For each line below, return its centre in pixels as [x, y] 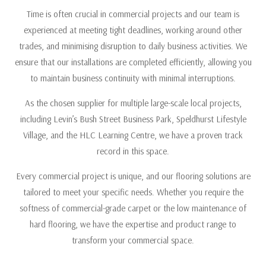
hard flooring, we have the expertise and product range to [133, 224]
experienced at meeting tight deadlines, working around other [133, 30]
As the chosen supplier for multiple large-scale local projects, [133, 103]
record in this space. [133, 151]
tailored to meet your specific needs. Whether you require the [133, 192]
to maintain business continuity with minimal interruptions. [133, 78]
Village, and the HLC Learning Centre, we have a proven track [133, 135]
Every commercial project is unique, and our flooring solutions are [133, 176]
